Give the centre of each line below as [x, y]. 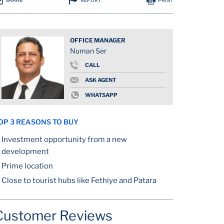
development [25, 151]
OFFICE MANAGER [98, 40]
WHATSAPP [101, 95]
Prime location [27, 166]
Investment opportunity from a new [64, 139]
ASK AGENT [101, 80]
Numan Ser [88, 51]
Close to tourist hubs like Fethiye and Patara [79, 180]
